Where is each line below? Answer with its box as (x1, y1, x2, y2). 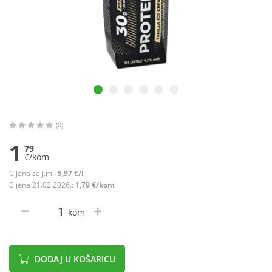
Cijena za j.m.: (9, 168, 58, 179)
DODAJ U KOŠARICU (32, 253, 115, 265)
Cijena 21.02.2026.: (9, 180, 75, 191)
